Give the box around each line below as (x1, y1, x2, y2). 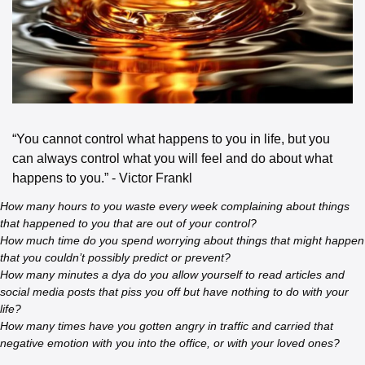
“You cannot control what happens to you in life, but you (12, 131, 330, 146)
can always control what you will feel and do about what (12, 151, 332, 165)
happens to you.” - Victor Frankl (12, 170, 192, 185)
